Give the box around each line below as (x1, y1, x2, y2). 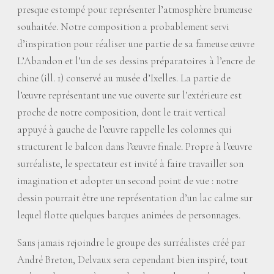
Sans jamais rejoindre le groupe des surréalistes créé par (17, 236, 245, 249)
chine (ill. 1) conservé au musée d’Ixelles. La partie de (17, 72, 231, 84)
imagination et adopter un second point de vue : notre (17, 174, 238, 187)
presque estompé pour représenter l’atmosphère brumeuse (17, 3, 252, 16)
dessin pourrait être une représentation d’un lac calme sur (17, 191, 253, 204)
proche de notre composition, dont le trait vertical (17, 106, 226, 119)
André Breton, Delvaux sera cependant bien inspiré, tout (17, 253, 248, 266)
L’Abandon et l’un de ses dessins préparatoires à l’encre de (17, 54, 255, 67)
